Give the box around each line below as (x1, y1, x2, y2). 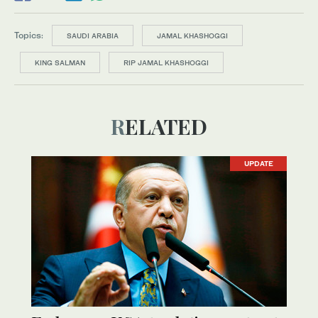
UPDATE (243, 159, 273, 168)
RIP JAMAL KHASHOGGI (124, 57, 209, 67)
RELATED (125, 111, 207, 141)
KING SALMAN (35, 57, 85, 67)
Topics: (14, 29, 43, 40)
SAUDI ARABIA (67, 31, 119, 40)
